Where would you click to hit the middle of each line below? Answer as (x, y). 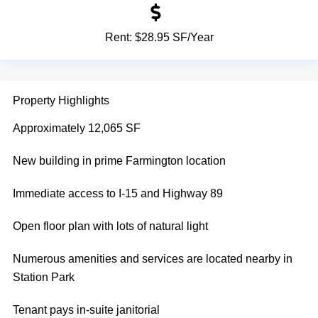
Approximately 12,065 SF (77, 128)
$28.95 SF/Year (174, 38)
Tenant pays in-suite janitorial (86, 310)
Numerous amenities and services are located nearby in (153, 259)
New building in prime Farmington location (119, 161)
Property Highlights (61, 100)
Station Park (44, 278)
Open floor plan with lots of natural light (110, 226)
